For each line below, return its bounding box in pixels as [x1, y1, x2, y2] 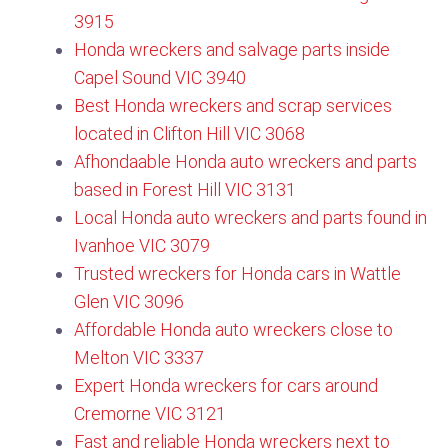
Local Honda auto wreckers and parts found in [74, 207, 427, 228]
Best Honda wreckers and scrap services [74, 95, 392, 116]
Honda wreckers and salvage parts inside [74, 39, 390, 60]
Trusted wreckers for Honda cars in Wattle [74, 263, 401, 284]
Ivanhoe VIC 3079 [74, 235, 210, 256]
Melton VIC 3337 [74, 347, 204, 368]
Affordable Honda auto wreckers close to [74, 319, 393, 340]
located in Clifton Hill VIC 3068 [74, 123, 305, 144]
